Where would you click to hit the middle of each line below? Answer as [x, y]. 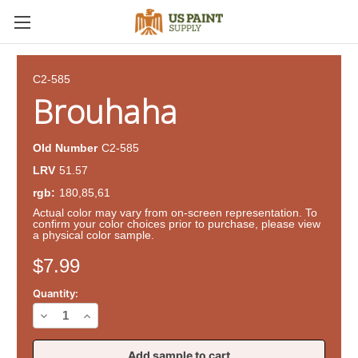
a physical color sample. [93, 235]
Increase [104, 315]
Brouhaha [105, 111]
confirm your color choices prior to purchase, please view [177, 223]
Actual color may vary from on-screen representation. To [175, 212]
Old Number [65, 147]
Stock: [32, 263]
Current [36, 247]
